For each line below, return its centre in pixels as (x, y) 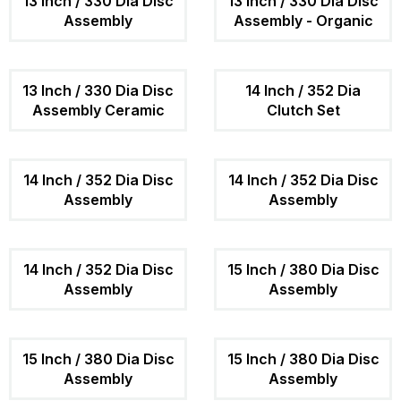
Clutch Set (303, 110)
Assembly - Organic (303, 20)
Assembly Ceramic (98, 110)
